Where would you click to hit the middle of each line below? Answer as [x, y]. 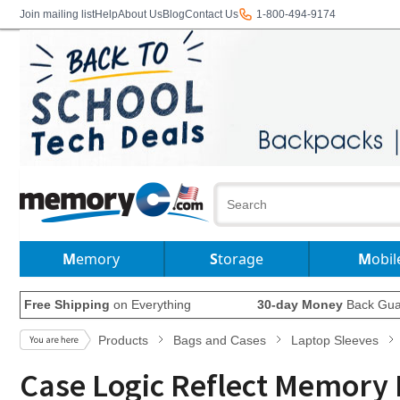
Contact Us [212, 14]
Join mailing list [57, 14]
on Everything [150, 304]
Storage [240, 259]
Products [123, 340]
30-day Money [300, 304]
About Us [140, 14]
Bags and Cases [220, 340]
